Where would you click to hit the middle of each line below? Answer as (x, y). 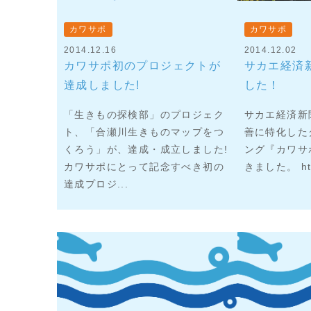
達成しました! (102, 85)
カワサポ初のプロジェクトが (143, 65)
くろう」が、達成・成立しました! (146, 149)
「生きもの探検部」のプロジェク (144, 114)
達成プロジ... (96, 184)
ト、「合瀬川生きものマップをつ (144, 132)
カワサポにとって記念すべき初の (144, 166)
